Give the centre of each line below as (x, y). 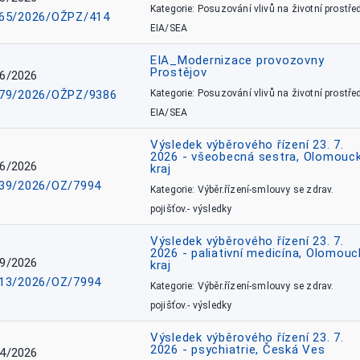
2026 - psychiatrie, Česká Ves (237, 350)
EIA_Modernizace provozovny (237, 60)
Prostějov (178, 72)
